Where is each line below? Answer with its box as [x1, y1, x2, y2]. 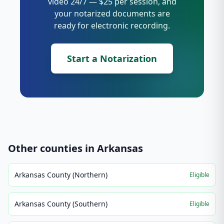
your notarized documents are [54, 8, 170, 19]
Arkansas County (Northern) [14, 170, 107, 179]
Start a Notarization [67, 52, 157, 64]
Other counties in [8, 141, 97, 155]
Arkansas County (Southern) [14, 199, 107, 208]
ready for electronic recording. [54, 20, 170, 31]
